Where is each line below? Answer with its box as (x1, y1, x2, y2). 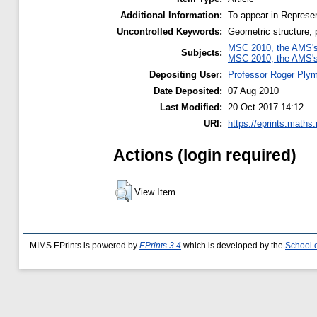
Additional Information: (120, 9, 222, 21)
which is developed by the (181, 241, 285, 250)
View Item (134, 186, 175, 197)
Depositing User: (149, 69, 222, 80)
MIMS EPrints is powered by (30, 241, 139, 250)
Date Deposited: (154, 85, 222, 96)
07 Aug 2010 (228, 85, 279, 96)
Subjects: (181, 47, 222, 58)
